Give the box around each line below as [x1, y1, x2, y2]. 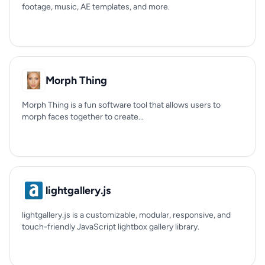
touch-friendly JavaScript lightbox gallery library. [22, 222, 199, 232]
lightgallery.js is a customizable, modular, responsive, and [22, 210, 231, 220]
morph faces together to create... [22, 112, 144, 122]
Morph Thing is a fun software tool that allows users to [22, 100, 221, 110]
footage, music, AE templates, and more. [22, 2, 170, 12]
